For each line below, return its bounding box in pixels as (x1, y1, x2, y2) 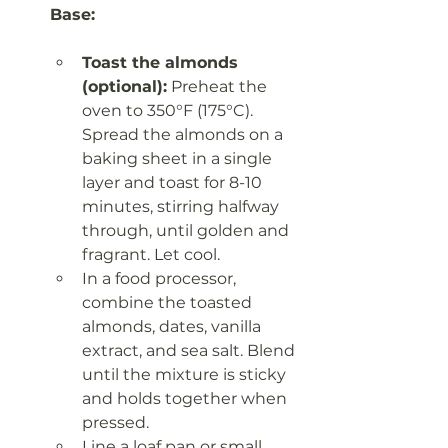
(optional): (82, 77, 167, 97)
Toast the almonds (82, 53, 243, 73)
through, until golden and (82, 221, 293, 241)
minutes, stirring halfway (82, 197, 283, 217)
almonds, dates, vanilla (82, 317, 265, 337)
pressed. (82, 413, 149, 433)
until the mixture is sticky (82, 365, 290, 385)
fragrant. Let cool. (82, 245, 220, 265)
